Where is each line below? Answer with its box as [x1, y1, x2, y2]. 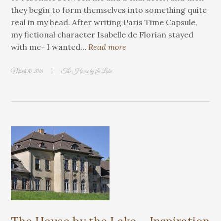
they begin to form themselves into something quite [11, 5, 207, 15]
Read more [88, 42, 127, 52]
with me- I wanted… [11, 42, 89, 52]
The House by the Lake [61, 68, 112, 75]
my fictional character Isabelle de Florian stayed [11, 30, 194, 39]
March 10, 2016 [11, 68, 43, 75]
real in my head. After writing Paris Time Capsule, [11, 17, 198, 27]
